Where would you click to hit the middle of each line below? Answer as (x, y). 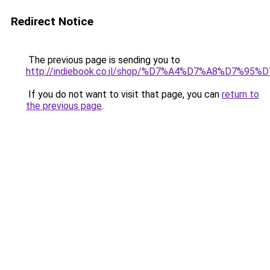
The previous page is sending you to (103, 60)
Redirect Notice (52, 21)
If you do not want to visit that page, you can (124, 94)
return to (240, 94)
